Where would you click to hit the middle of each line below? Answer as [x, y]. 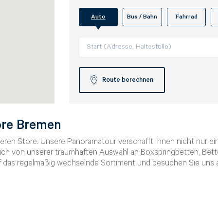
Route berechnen [127, 80]
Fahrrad [186, 17]
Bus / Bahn [142, 17]
